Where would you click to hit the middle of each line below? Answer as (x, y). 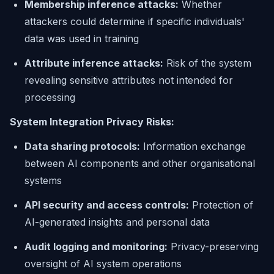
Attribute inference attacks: (94, 63)
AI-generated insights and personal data (117, 222)
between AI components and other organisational (140, 163)
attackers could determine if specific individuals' (135, 21)
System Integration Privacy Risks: (92, 122)
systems (43, 180)
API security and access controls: (107, 205)
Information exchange (193, 146)
